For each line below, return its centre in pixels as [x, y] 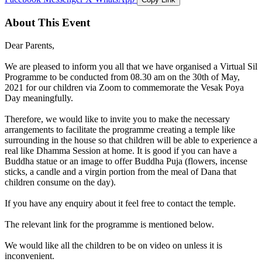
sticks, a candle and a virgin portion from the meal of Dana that [120, 172]
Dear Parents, [30, 46]
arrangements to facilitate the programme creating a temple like [120, 130]
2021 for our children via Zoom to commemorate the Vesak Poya [124, 88]
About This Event [47, 23]
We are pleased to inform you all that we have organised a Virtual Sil [131, 67]
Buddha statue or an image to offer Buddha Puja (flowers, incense [126, 161]
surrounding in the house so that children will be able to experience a [131, 140]
